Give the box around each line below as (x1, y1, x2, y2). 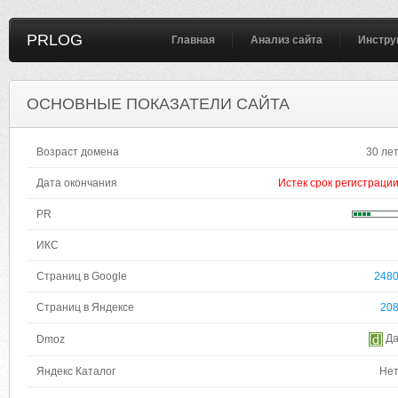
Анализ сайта (251, 34, 322, 46)
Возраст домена (36, 146, 119, 158)
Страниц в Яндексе (36, 301, 134, 314)
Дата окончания (36, 177, 117, 189)
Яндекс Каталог (36, 365, 115, 378)
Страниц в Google (36, 270, 127, 283)
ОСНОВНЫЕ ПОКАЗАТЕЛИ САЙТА (27, 95, 290, 113)
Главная (171, 34, 215, 46)
